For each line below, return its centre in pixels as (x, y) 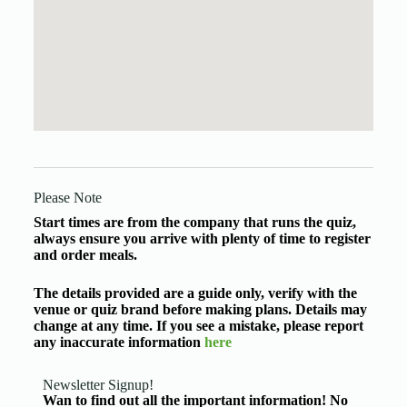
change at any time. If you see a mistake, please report (198, 326)
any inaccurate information (119, 342)
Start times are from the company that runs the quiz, (194, 222)
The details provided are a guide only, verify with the (195, 293)
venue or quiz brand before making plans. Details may (200, 309)
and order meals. (85, 255)
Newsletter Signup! (98, 385)
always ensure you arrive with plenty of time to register (202, 238)
